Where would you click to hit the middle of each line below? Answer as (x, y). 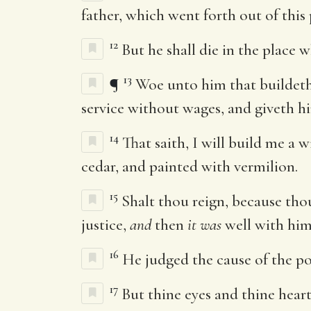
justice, (106, 225)
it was (204, 225)
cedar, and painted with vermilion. (190, 166)
